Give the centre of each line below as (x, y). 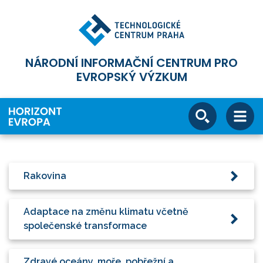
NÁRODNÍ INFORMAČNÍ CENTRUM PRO (131, 63)
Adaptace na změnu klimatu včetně (106, 212)
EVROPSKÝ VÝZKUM (131, 77)
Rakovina (45, 176)
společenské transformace (85, 226)
